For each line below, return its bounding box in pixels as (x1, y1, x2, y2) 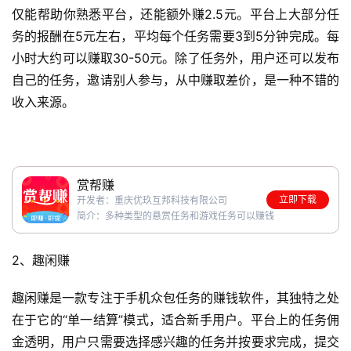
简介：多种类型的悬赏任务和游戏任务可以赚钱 (77, 210, 274, 223)
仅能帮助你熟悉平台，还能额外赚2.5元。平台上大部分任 (12, 6, 339, 23)
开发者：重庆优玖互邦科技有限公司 (77, 194, 227, 207)
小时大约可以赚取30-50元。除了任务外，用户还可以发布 (12, 50, 339, 67)
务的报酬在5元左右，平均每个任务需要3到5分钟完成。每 (12, 28, 339, 45)
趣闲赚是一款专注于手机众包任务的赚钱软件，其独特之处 (12, 290, 339, 306)
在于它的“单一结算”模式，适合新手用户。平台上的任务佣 (12, 312, 339, 328)
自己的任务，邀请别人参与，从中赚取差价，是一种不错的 (12, 72, 339, 89)
